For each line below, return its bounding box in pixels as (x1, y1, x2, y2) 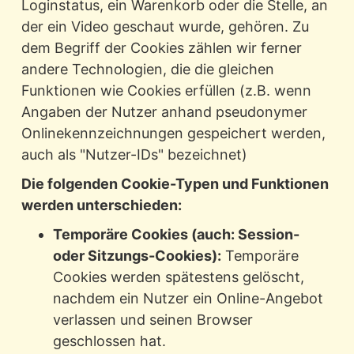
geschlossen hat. (52, 333, 166, 350)
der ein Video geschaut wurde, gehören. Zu (21, 18, 309, 36)
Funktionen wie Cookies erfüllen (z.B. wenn (21, 82, 311, 100)
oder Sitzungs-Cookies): (52, 247, 221, 265)
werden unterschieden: (21, 197, 182, 214)
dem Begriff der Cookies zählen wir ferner (21, 40, 302, 57)
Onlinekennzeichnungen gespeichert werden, (21, 125, 326, 142)
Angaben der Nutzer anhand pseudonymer (21, 104, 307, 121)
